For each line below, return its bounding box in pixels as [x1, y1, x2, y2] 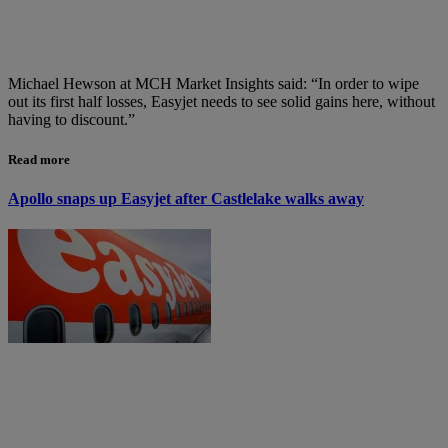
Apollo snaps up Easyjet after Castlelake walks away [8, 189, 364, 207]
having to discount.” [8, 111, 135, 129]
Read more [8, 151, 70, 167]
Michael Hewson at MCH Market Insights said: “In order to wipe [8, 75, 419, 93]
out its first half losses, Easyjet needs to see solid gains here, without [8, 93, 435, 111]
